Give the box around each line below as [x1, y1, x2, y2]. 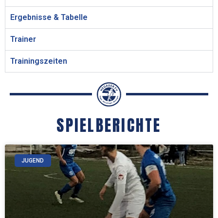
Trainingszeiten [10, 56, 67, 66]
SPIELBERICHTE [56, 113, 162, 137]
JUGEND [21, 157, 44, 164]
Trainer [10, 34, 36, 44]
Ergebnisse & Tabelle [10, 12, 88, 22]
